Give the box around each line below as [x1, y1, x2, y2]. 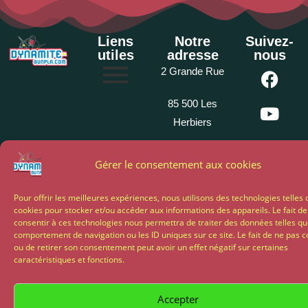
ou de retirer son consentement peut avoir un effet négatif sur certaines [14, 241, 288, 253]
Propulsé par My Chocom [76, 212, 232, 228]
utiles [97, 47, 134, 63]
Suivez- [245, 34, 294, 49]
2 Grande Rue [161, 65, 224, 78]
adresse [166, 47, 219, 63]
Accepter [157, 291, 199, 306]
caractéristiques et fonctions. [14, 254, 124, 265]
